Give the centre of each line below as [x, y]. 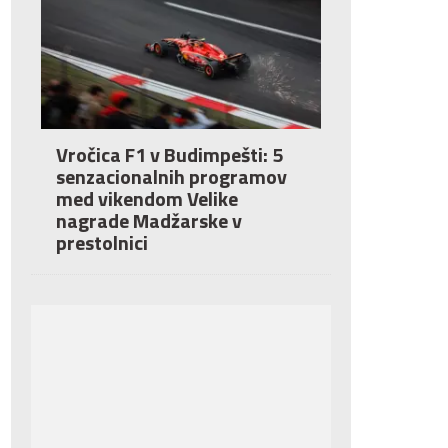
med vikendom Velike [147, 198]
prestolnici [102, 242]
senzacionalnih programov [171, 176]
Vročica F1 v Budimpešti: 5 [169, 154]
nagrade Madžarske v [149, 220]
